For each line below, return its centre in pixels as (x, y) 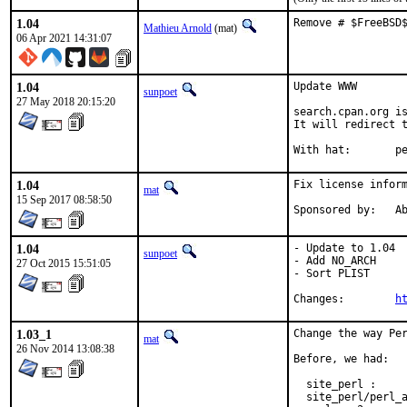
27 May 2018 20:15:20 (66, 102)
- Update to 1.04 (344, 248)
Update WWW (325, 86)
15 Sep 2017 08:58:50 (64, 200)
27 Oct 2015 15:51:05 (64, 263)
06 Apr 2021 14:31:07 (64, 38)
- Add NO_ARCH (335, 261)
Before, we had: (341, 359)
